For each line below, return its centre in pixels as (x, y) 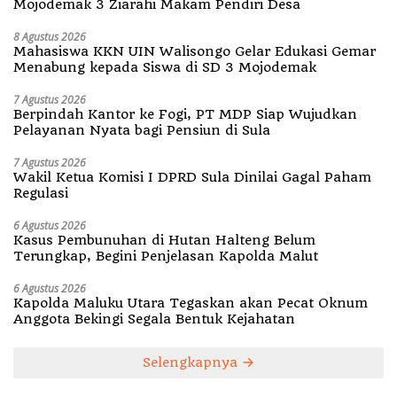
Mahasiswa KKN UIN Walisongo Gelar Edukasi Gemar (195, 52)
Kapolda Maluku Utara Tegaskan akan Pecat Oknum (145, 304)
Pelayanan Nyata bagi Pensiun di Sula (142, 131)
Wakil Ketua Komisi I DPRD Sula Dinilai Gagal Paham (192, 178)
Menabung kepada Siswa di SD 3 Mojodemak (165, 68)
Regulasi (41, 194)
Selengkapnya (192, 363)
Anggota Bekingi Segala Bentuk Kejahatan (154, 319)
